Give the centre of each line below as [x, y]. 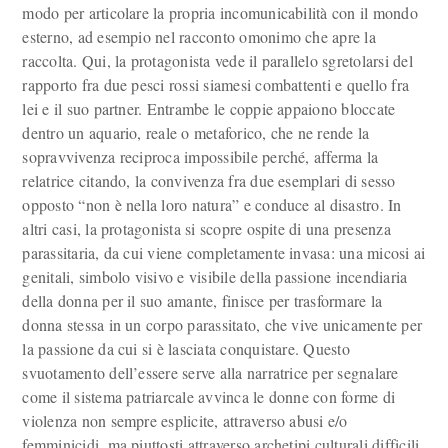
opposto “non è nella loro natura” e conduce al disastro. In [212, 204]
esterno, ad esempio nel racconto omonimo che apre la [199, 36]
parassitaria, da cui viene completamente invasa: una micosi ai [224, 252]
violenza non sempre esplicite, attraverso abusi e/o [185, 420]
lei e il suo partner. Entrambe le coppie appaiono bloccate [209, 108]
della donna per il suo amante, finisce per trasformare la [202, 300]
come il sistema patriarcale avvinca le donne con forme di [209, 396]
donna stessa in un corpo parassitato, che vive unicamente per [222, 324]
